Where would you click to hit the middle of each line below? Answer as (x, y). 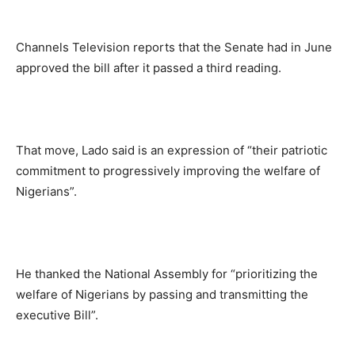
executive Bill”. (57, 315)
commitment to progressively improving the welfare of (168, 170)
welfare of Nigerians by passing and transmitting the (162, 294)
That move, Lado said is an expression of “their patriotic (172, 150)
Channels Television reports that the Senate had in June (174, 47)
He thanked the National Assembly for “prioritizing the (167, 273)
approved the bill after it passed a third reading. (149, 67)
